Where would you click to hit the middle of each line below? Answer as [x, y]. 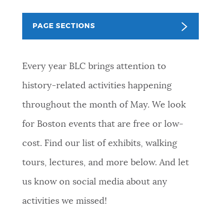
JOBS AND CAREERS [47, 169]
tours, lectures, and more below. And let [105, 163]
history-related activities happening [97, 86]
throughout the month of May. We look [104, 105]
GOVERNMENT [37, 92]
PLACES [25, 54]
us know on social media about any [94, 182]
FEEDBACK [31, 131]
